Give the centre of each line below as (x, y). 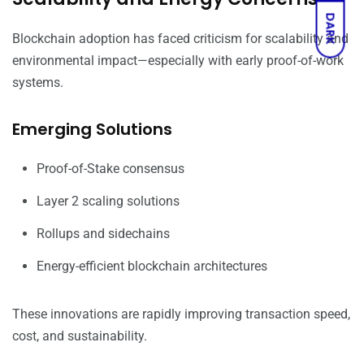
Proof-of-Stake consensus (110, 169)
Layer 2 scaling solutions (108, 201)
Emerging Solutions (92, 130)
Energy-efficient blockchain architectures (152, 266)
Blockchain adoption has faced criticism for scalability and (180, 39)
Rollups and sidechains (103, 234)
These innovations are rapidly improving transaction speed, (181, 314)
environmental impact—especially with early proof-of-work (178, 61)
